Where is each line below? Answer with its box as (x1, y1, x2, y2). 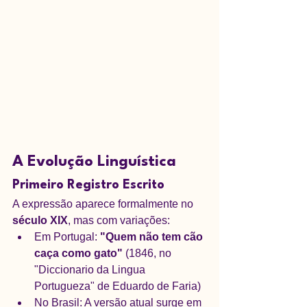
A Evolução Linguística (12, 154, 176, 169)
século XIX (12, 214, 68, 226)
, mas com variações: (68, 214, 170, 226)
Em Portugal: (34, 231, 100, 243)
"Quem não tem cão (100, 231, 206, 243)
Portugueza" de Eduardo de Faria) (34, 280, 201, 292)
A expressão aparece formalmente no (12, 198, 196, 210)
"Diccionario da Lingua (34, 264, 148, 275)
